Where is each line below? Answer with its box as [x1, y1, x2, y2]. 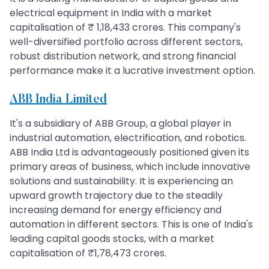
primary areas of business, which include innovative [10, 159, 250, 174]
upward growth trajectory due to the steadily [10, 188, 223, 202]
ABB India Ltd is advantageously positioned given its [10, 145, 249, 159]
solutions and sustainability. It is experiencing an [10, 174, 233, 188]
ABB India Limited [10, 93, 107, 106]
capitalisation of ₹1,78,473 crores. [10, 246, 166, 260]
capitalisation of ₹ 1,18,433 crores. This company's [10, 20, 241, 34]
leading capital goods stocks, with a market [10, 231, 214, 246]
